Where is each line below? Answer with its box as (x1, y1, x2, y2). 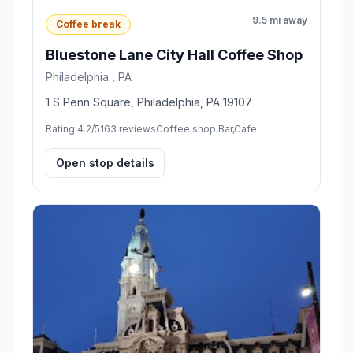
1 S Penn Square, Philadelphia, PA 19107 (46, 95, 252, 109)
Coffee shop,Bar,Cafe (156, 122, 257, 135)
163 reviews (100, 122, 156, 135)
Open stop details (56, 155, 154, 169)
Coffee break (56, 17, 121, 30)
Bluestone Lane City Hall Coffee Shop (46, 46, 303, 63)
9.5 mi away (252, 14, 307, 27)
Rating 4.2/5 (46, 122, 100, 135)
